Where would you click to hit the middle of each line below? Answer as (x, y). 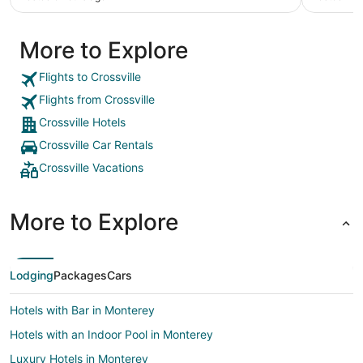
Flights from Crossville (97, 100)
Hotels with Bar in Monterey (82, 310)
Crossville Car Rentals (96, 145)
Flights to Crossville (90, 77)
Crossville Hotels (82, 122)
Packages (80, 275)
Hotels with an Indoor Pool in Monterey (111, 335)
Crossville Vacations (91, 168)
